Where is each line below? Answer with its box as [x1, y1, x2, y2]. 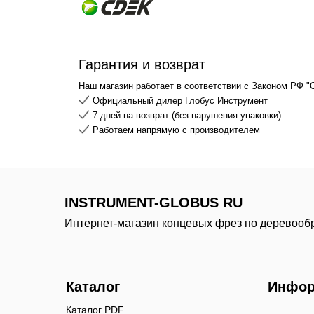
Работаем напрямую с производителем [93, 124, 260, 135]
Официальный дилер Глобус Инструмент [93, 95, 268, 106]
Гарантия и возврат [78, 56, 205, 72]
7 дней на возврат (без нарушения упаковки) [93, 109, 281, 121]
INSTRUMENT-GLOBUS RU [64, 194, 243, 210]
